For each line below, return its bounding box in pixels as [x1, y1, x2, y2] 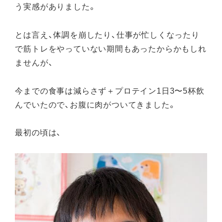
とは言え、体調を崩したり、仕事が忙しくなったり [15, 28, 200, 40]
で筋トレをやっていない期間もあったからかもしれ [15, 42, 207, 54]
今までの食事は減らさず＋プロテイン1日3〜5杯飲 [15, 84, 205, 96]
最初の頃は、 [15, 126, 62, 138]
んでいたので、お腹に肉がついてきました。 [15, 98, 176, 110]
